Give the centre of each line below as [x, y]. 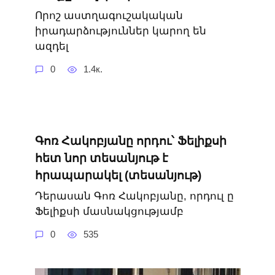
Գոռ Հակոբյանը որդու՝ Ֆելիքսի [130, 141]
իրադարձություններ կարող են [120, 31]
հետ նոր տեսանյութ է [101, 158]
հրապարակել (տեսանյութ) [118, 175]
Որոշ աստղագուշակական [109, 16]
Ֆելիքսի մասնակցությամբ [109, 212]
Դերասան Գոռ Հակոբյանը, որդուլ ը [134, 196]
